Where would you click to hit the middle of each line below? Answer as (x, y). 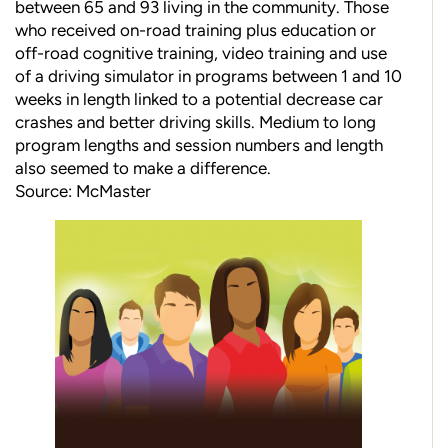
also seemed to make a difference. (143, 168)
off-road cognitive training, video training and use (201, 53)
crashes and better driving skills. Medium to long (195, 122)
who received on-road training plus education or (195, 30)
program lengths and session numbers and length (199, 145)
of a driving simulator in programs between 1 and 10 (208, 76)
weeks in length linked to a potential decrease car (199, 99)
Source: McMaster (83, 191)
